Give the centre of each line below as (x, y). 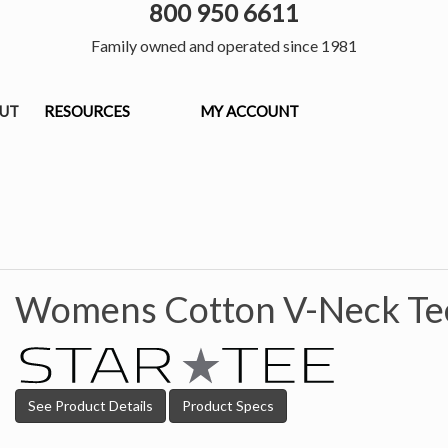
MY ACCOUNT (249, 111)
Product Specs (228, 405)
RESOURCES (87, 111)
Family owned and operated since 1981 (224, 45)
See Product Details (90, 405)
